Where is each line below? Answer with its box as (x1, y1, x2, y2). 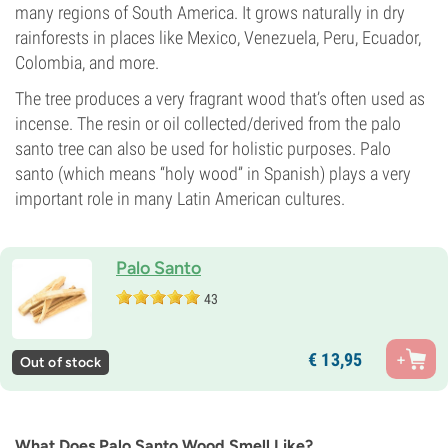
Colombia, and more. (15, 52, 159, 73)
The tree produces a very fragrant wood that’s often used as (15, 88, 425, 109)
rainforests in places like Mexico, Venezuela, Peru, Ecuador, (15, 27, 421, 48)
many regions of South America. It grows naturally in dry (15, 2, 405, 23)
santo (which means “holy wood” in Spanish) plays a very (15, 163, 411, 184)
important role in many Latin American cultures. (15, 188, 345, 209)
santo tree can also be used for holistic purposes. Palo (15, 138, 391, 159)
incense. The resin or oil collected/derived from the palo (15, 113, 401, 134)
